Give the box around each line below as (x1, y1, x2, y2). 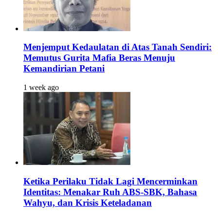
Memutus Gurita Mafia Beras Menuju (23, 53, 175, 63)
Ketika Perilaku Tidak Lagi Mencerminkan (23, 176, 198, 186)
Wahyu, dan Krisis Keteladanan (23, 197, 152, 208)
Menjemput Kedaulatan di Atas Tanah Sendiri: (23, 42, 212, 53)
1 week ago (23, 83, 59, 92)
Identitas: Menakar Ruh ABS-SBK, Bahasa (23, 186, 197, 197)
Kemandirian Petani (23, 63, 105, 74)
